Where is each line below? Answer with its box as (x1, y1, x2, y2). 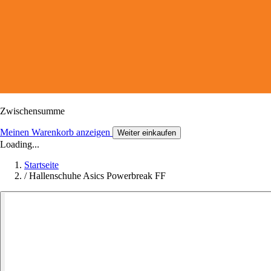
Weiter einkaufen (117, 128, 176, 137)
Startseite (24, 159, 59, 170)
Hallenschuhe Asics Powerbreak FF (29, 170, 166, 181)
